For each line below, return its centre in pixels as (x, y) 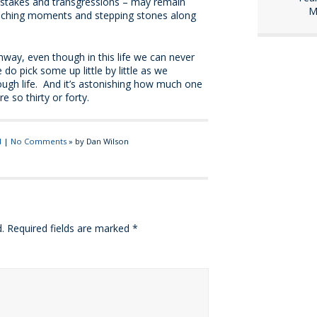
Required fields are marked (70, 229)
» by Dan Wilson (97, 142)
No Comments (38, 142)
